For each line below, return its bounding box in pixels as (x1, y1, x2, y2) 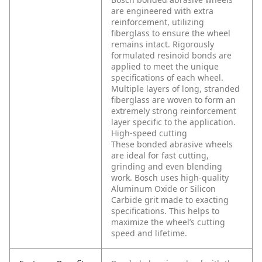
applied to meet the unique (111, 61, 219, 73)
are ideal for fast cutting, (111, 150, 209, 161)
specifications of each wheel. (111, 72, 223, 84)
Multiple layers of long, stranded (111, 83, 240, 95)
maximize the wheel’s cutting (111, 216, 225, 228)
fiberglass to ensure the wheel (111, 27, 230, 39)
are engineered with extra (111, 5, 213, 17)
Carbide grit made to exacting (111, 194, 229, 206)
